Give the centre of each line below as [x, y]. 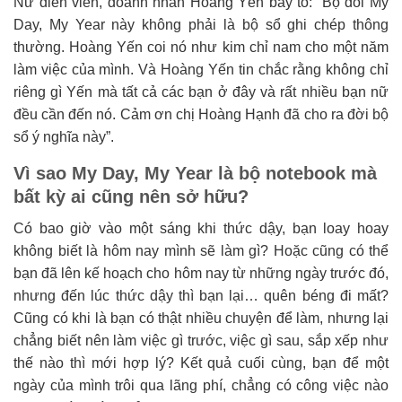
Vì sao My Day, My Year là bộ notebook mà [195, 174]
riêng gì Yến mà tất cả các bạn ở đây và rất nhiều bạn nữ [201, 92]
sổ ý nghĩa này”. [64, 137]
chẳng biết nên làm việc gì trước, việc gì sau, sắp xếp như [201, 341]
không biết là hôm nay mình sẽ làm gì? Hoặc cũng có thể [201, 251]
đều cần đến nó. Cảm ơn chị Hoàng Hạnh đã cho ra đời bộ [201, 115]
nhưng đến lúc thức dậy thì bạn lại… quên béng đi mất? [201, 296]
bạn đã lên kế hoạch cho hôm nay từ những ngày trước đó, [201, 274]
